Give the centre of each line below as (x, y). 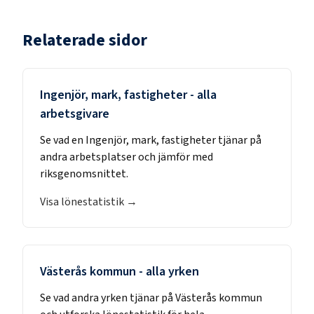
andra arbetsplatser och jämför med (127, 157)
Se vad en (63, 140)
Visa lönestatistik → (89, 202)
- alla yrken (168, 271)
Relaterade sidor (85, 40)
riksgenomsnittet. (84, 173)
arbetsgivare (75, 114)
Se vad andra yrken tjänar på (108, 298)
